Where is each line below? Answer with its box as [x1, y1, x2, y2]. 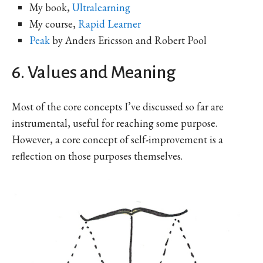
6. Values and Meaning [12, 62, 176, 82]
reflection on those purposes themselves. [12, 149, 183, 163]
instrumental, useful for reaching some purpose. [12, 116, 217, 130]
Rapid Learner [78, 16, 141, 31]
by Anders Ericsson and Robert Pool [50, 33, 207, 47]
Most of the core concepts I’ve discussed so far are [12, 99, 224, 113]
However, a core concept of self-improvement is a [12, 132, 223, 146]
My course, [29, 16, 78, 31]
